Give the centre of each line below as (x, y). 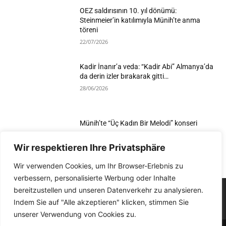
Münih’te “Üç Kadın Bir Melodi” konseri (139, 123)
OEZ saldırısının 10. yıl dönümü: (128, 10)
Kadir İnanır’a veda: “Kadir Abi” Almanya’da (147, 67)
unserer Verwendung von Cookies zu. (75, 214)
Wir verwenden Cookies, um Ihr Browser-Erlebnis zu (98, 166)
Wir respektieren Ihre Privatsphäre (90, 148)
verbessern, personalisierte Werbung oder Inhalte (95, 178)
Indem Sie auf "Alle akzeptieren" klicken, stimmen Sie (101, 202)
